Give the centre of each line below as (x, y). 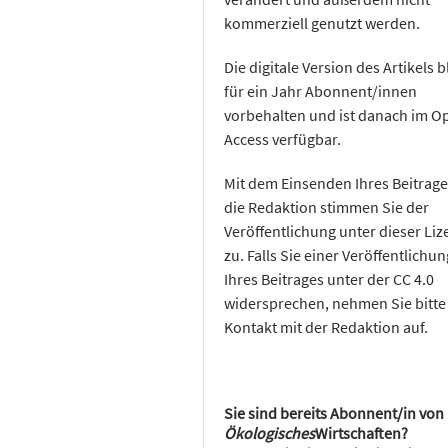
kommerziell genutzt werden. (322, 22)
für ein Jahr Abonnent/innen (321, 90)
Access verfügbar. (283, 138)
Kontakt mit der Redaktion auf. (326, 326)
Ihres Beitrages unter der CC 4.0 (329, 278)
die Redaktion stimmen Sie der (327, 206)
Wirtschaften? (362, 432)
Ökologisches (270, 432)
